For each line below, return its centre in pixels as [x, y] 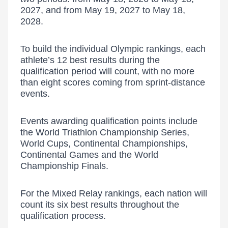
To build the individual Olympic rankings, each [113, 49]
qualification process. [63, 216]
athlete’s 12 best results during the [90, 60]
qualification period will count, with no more [107, 71]
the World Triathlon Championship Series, [105, 132]
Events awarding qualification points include [109, 121]
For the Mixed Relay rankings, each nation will [114, 193]
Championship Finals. [64, 166]
